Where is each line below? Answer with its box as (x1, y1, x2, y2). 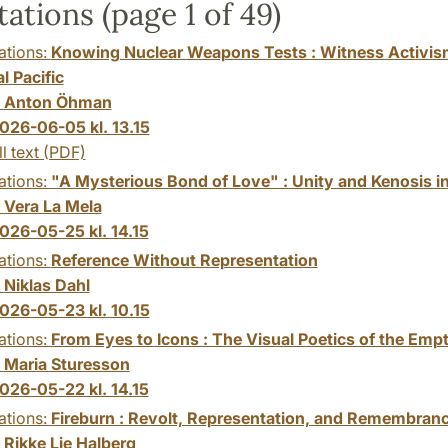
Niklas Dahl (3, 274, 90, 295)
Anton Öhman (3, 91, 112, 112)
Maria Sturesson (3, 353, 130, 374)
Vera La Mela (3, 195, 102, 216)
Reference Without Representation (50, 249, 318, 270)
